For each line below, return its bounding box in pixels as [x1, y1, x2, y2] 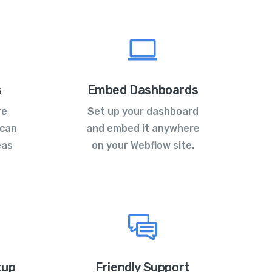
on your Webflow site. [91, 140, 194, 152]
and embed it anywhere [86, 123, 200, 135]
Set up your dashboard [87, 106, 199, 118]
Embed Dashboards [87, 83, 199, 98]
